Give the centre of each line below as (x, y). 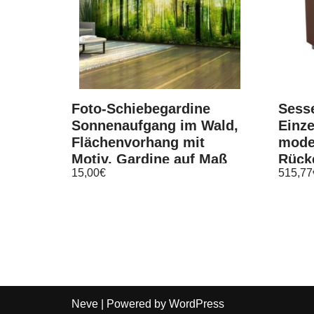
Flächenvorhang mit (138, 142)
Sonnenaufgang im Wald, (155, 125)
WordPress (197, 304)
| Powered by (134, 304)
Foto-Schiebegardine (141, 109)
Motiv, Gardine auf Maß (149, 159)
